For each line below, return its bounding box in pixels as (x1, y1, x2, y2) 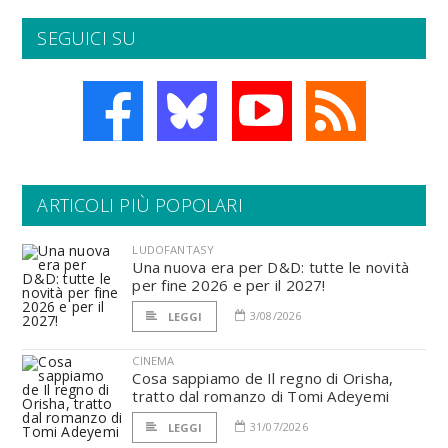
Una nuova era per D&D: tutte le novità (132, 257, 409, 277)
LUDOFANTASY (132, 242, 215, 257)
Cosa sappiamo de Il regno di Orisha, (132, 368, 394, 388)
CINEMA (132, 353, 175, 368)
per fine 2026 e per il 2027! (132, 275, 326, 295)
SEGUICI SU (37, 26, 137, 50)
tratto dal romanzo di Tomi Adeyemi (132, 386, 390, 406)
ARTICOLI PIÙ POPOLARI (37, 193, 243, 217)
